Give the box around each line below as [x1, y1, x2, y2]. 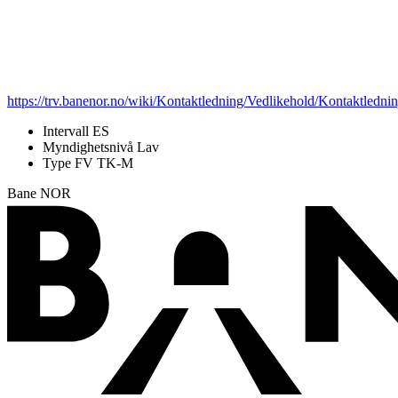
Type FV [43, 155, 97, 171]
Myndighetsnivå [43, 139, 137, 155]
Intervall [43, 123, 92, 139]
